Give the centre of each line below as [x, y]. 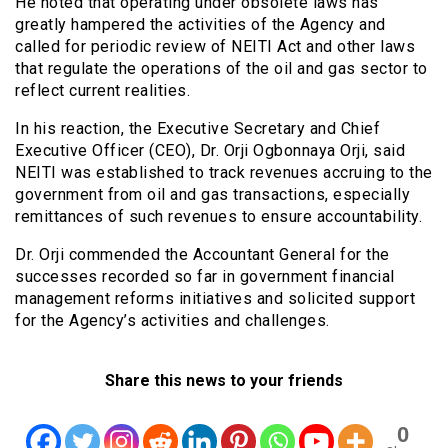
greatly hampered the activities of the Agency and [200, 25]
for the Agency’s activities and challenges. [172, 321]
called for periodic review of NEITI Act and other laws [215, 47]
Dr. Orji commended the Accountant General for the [202, 255]
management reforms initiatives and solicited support [215, 299]
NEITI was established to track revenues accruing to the [224, 173]
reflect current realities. [102, 91]
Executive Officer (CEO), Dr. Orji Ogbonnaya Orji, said [210, 151]
